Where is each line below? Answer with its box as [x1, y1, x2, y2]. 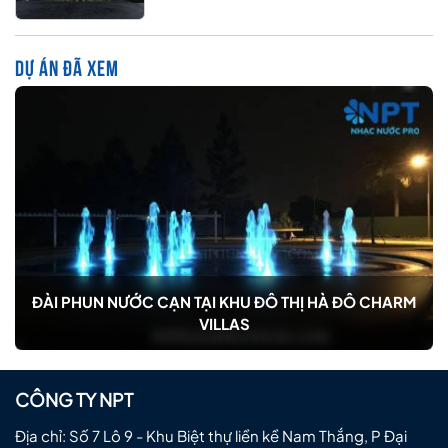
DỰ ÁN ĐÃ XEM [15, 51, 119, 80]
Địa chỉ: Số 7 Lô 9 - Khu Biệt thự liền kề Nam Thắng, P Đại [15, 426, 407, 446]
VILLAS [198, 314, 250, 334]
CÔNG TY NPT [15, 388, 133, 412]
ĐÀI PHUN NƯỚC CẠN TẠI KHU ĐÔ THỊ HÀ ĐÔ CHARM [32, 292, 416, 312]
